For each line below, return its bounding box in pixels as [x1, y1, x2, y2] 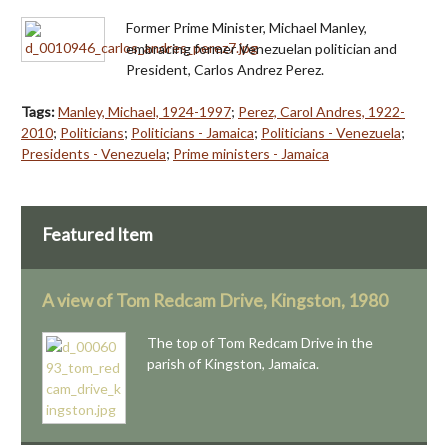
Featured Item [42, 223, 153, 245]
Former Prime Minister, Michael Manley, [126, 18, 367, 36]
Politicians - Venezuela [261, 123, 401, 141]
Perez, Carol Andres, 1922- [238, 102, 405, 120]
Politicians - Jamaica [131, 123, 254, 141]
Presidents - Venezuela [21, 144, 166, 162]
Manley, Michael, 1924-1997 [58, 102, 231, 120]
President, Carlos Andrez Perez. [126, 60, 324, 78]
